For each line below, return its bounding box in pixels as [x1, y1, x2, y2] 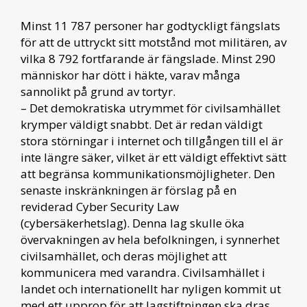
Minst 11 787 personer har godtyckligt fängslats [21, 17, 280, 34]
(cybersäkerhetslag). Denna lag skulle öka [21, 214, 245, 231]
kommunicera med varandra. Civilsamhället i [21, 264, 265, 280]
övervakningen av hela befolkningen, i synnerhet [21, 231, 280, 247]
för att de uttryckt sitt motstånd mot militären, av [21, 34, 286, 50]
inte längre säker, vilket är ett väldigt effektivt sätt [21, 149, 286, 165]
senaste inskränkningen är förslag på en [21, 182, 236, 198]
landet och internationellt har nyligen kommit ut [21, 280, 281, 297]
